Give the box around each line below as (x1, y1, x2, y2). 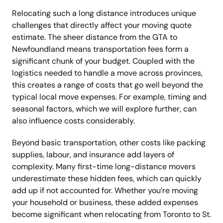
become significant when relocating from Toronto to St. (12, 209, 211, 220)
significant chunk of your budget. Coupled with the (12, 56, 195, 67)
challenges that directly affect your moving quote (12, 20, 192, 31)
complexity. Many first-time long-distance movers (12, 161, 196, 172)
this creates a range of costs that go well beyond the (12, 80, 203, 91)
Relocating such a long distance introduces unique (12, 8, 196, 19)
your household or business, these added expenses (12, 197, 198, 208)
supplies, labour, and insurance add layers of (12, 149, 174, 160)
